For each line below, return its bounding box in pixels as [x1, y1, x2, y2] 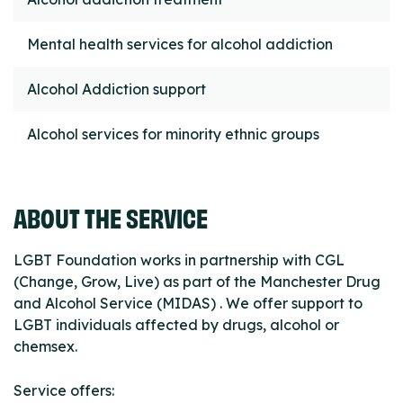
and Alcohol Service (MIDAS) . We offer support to [13, 294, 363, 313]
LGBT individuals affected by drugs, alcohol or [13, 316, 339, 335]
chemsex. [13, 337, 77, 356]
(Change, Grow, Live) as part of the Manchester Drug [13, 273, 381, 291]
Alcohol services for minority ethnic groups [27, 125, 319, 144]
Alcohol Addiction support [27, 80, 206, 99]
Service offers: [13, 381, 114, 400]
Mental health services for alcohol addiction [27, 35, 333, 54]
